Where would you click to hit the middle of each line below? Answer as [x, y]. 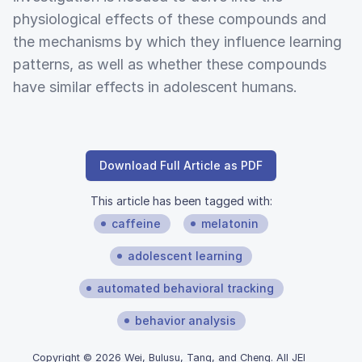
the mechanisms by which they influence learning [177, 41]
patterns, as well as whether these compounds [170, 64]
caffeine [136, 223]
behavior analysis [185, 320]
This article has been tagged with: [181, 200]
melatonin [230, 223]
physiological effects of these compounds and [170, 19]
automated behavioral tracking [185, 288]
